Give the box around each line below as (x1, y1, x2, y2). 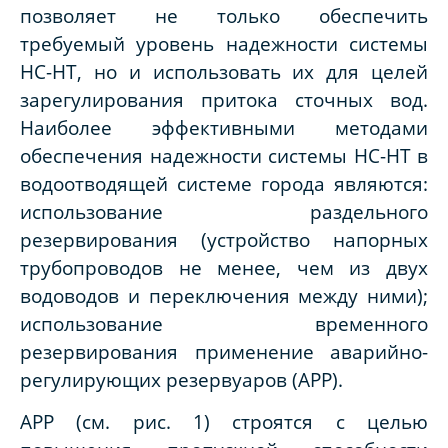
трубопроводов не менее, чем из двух (20, 255, 428, 281)
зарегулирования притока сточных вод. (20, 87, 428, 113)
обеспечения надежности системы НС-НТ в (20, 143, 428, 169)
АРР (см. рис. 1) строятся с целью (20, 408, 428, 434)
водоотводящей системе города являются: (20, 171, 428, 197)
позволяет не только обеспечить (20, 3, 428, 29)
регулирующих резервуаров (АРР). (20, 367, 343, 393)
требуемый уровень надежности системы (20, 31, 428, 57)
